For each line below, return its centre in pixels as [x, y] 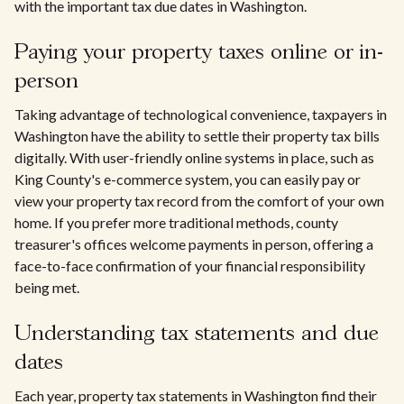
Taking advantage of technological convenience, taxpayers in [201, 114]
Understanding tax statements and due [197, 334]
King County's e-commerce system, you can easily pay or [188, 179]
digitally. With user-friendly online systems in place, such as [194, 157]
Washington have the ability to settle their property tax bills [197, 136]
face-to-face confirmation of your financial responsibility [190, 266]
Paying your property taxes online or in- [199, 53]
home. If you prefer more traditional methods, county [176, 222]
